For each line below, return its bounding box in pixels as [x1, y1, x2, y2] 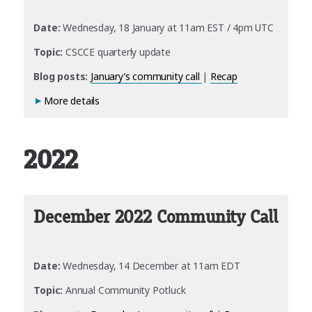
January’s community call [91, 69, 203, 83]
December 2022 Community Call [33, 207, 278, 227]
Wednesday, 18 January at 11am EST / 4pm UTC [60, 20, 274, 34]
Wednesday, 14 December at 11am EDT [60, 258, 240, 272]
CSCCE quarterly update [63, 45, 171, 58]
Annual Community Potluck [63, 283, 186, 297]
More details [44, 93, 100, 107]
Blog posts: [33, 69, 88, 83]
